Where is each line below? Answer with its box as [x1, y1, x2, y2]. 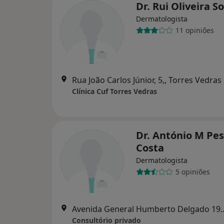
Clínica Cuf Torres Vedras [72, 86, 157, 96]
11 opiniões [175, 25, 214, 35]
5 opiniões [175, 167, 210, 177]
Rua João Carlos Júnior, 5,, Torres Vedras [72, 74, 221, 85]
